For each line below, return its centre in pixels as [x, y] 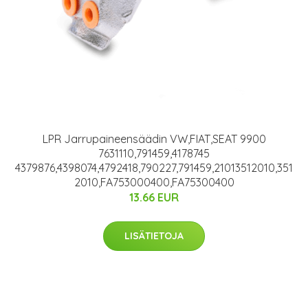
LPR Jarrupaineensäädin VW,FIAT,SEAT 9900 [154, 139]
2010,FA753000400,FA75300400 [154, 183]
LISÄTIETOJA [154, 236]
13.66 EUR [154, 198]
